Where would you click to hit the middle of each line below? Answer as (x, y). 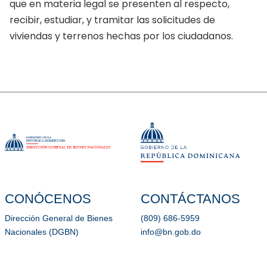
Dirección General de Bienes (59, 218)
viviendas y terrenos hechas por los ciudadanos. (121, 36)
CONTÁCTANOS (190, 199)
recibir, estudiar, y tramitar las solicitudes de (112, 20)
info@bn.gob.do (171, 232)
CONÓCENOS (48, 199)
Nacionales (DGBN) (42, 232)
